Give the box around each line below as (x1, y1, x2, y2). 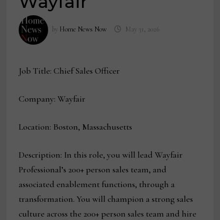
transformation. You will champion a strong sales (19, 193, 193, 205)
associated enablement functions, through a (19, 179, 175, 190)
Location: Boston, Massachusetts (19, 121, 133, 133)
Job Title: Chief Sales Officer (19, 65, 120, 77)
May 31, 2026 (125, 25, 159, 34)
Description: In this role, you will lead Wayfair (19, 149, 183, 161)
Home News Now (59, 25, 107, 34)
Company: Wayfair (19, 93, 86, 105)
